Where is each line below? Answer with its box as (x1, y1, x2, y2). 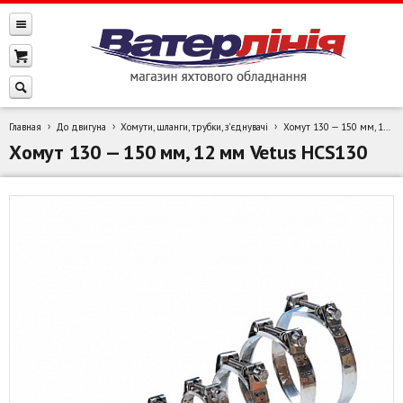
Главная (9, 121, 41, 133)
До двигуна (56, 121, 107, 133)
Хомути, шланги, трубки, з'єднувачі (121, 121, 269, 133)
